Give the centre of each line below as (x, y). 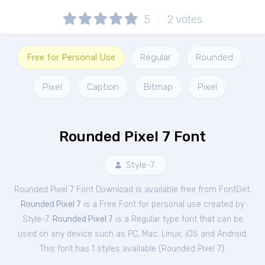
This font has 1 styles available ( (100, 249)
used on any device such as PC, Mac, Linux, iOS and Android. (132, 234)
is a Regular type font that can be (178, 219)
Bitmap (158, 87)
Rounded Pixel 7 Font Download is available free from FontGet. (132, 190)
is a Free (100, 204)
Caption (103, 87)
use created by (216, 204)
